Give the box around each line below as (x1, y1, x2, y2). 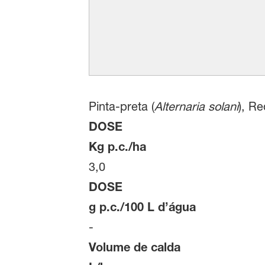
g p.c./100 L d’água (88, 200, 196, 214)
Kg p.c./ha (88, 140, 146, 154)
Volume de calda (88, 240, 180, 254)
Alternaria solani (154, 99, 238, 114)
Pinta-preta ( (88, 99, 154, 114)
